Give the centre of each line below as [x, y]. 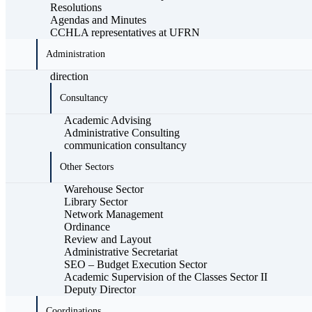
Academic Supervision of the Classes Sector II [166, 277]
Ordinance [87, 227]
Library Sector [96, 202]
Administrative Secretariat [121, 252]
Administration [76, 54]
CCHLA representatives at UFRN [125, 32]
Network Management [114, 214]
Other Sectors [87, 167]
